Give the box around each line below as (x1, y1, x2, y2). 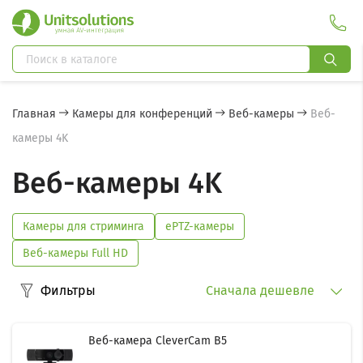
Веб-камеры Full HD (23, 246, 128, 260)
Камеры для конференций (72, 107, 212, 121)
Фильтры (41, 283, 96, 298)
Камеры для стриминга (23, 220, 144, 233)
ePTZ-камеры (165, 220, 234, 233)
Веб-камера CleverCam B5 (88, 334, 227, 348)
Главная (12, 107, 56, 121)
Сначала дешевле (206, 283, 318, 298)
